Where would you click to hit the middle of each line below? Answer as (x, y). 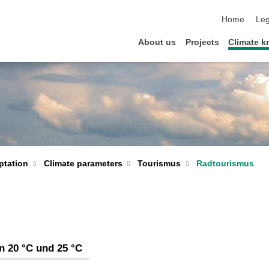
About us (157, 42)
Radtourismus (225, 163)
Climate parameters (83, 163)
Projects (202, 42)
